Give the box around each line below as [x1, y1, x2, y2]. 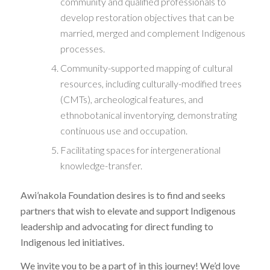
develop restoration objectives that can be [60, 11, 234, 23]
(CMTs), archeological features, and [60, 93, 203, 105]
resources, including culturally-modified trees [60, 77, 242, 89]
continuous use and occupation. [60, 124, 187, 136]
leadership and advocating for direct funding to [20, 220, 213, 232]
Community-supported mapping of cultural [60, 61, 233, 74]
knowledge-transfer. [60, 159, 142, 171]
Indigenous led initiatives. [20, 236, 124, 248]
